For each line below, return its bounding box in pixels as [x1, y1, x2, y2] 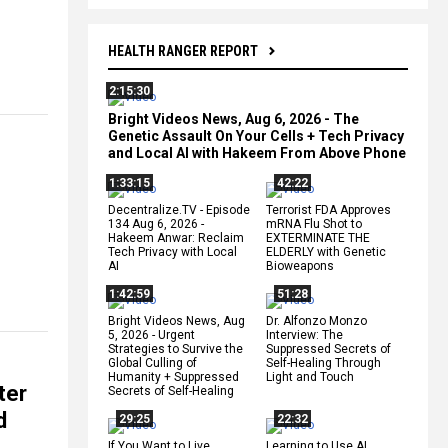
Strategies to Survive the [108, 341, 243, 356]
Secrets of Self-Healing [108, 383, 234, 398]
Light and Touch [266, 369, 354, 384]
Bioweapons [266, 258, 334, 273]
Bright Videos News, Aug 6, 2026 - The [108, 110, 359, 127]
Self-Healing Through [266, 355, 381, 370]
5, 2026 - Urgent [108, 327, 195, 342]
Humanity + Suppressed [108, 369, 239, 384]
